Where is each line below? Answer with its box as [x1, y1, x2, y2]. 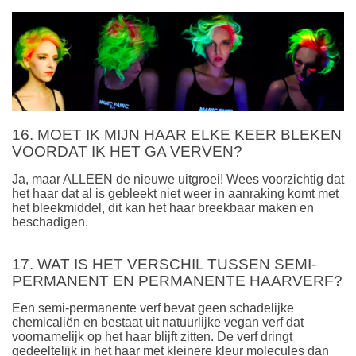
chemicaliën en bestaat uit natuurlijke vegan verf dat [12, 315, 304, 330]
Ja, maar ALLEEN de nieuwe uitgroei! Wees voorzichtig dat [12, 172, 344, 186]
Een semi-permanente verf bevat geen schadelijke [12, 301, 294, 315]
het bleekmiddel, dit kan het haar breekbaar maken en [12, 200, 314, 215]
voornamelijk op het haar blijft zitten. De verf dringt [12, 330, 292, 344]
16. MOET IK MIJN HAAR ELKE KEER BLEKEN [12, 126, 342, 144]
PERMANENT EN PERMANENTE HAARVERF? [12, 273, 342, 289]
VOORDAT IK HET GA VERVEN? [12, 143, 242, 161]
